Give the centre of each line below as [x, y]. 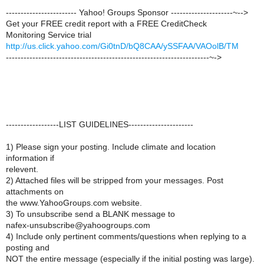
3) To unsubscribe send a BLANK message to [90, 214]
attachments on [35, 192]
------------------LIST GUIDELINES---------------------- [100, 124]
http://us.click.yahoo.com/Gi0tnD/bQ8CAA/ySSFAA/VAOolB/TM [122, 46]
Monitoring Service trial [49, 35]
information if [30, 158]
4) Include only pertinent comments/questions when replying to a [126, 236]
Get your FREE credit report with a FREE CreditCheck [106, 24]
